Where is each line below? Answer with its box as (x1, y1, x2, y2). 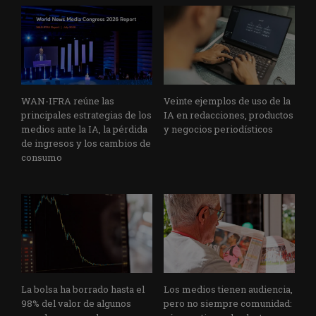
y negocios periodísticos (164, 123, 273, 136)
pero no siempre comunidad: (164, 296, 292, 310)
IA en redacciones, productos (164, 109, 293, 122)
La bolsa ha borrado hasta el (21, 282, 145, 296)
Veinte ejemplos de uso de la (164, 95, 291, 108)
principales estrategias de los (21, 109, 152, 122)
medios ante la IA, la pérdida (21, 123, 147, 136)
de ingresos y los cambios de (21, 137, 151, 150)
